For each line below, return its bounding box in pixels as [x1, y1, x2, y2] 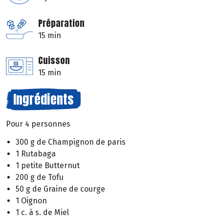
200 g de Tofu [16, 172, 64, 182]
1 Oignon [16, 196, 47, 205]
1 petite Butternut [16, 160, 80, 170]
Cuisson [38, 54, 70, 67]
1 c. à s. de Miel [16, 207, 69, 217]
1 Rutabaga [16, 149, 56, 158]
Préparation [38, 17, 85, 30]
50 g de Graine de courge [16, 184, 105, 194]
